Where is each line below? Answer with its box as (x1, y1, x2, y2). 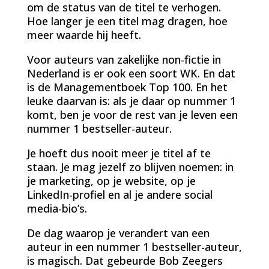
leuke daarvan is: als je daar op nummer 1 (26, 93, 236, 108)
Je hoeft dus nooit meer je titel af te (26, 145, 211, 160)
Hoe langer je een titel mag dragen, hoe (26, 13, 228, 28)
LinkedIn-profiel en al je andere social (26, 187, 213, 202)
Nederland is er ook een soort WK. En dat (26, 65, 235, 80)
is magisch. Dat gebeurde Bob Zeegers (26, 253, 223, 268)
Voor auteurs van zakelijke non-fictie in (26, 52, 221, 67)
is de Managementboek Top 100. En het (26, 79, 228, 94)
